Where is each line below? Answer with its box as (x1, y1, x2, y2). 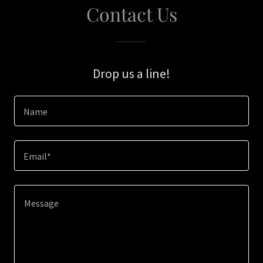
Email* (23, 150, 51, 163)
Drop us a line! (93, 65, 170, 82)
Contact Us (86, 1, 177, 26)
